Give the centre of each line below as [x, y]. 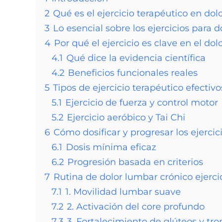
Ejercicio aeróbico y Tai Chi [126, 117]
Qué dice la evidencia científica [136, 58]
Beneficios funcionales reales [133, 73]
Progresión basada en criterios [135, 162]
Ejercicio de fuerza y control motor [142, 103]
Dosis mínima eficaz [111, 147]
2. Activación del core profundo [136, 207]
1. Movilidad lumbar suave [123, 192]
